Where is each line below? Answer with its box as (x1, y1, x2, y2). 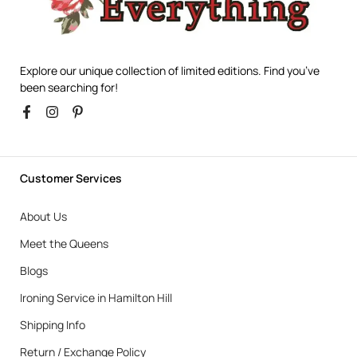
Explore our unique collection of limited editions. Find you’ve (20, 62, 320, 78)
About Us (20, 208, 67, 224)
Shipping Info (20, 316, 85, 332)
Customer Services (20, 170, 122, 186)
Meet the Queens (20, 235, 108, 251)
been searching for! (20, 79, 118, 95)
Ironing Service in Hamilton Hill (20, 289, 172, 305)
